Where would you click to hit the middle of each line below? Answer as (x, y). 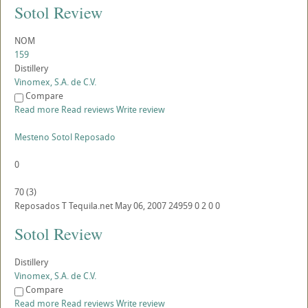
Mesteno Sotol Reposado (65, 137)
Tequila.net (91, 206)
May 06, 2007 (141, 206)
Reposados (37, 206)
